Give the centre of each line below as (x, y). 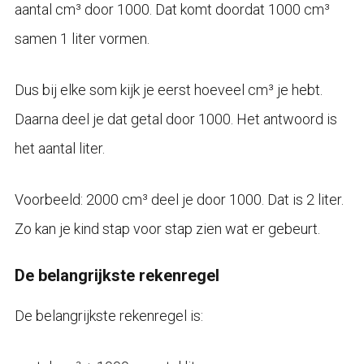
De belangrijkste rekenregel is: (108, 315)
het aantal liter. (59, 148)
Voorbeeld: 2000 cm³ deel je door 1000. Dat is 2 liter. (179, 199)
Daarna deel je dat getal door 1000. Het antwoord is (175, 119)
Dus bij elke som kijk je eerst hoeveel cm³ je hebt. (168, 89)
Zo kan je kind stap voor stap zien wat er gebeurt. (167, 228)
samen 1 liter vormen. (82, 38)
